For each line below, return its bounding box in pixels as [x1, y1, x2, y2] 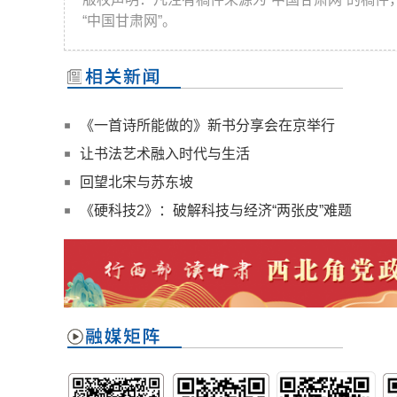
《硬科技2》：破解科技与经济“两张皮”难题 [80, 202, 352, 218]
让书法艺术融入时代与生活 [80, 145, 250, 161]
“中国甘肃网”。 [82, 12, 176, 28]
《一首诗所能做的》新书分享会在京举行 [80, 117, 335, 133]
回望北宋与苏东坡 [80, 174, 193, 190]
